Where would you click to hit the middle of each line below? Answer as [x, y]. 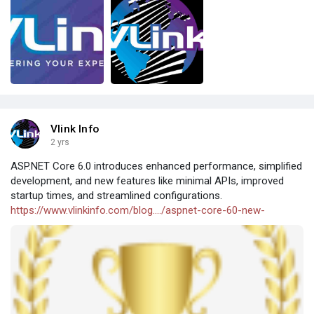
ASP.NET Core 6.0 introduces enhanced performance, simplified [156, 166]
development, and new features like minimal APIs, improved [147, 181]
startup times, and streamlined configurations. [116, 196]
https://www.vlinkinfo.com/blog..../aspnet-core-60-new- [138, 211]
